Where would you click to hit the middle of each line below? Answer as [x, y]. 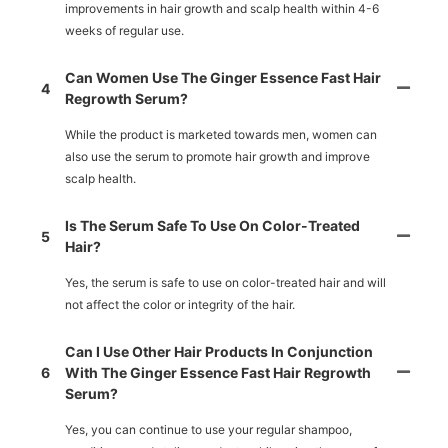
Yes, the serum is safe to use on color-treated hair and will [225, 283]
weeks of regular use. [124, 31]
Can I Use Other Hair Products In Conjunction [219, 352]
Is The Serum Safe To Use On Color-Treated [212, 226]
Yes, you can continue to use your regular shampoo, [208, 430]
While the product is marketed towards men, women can [221, 135]
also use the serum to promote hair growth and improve [217, 157]
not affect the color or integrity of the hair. [180, 305]
